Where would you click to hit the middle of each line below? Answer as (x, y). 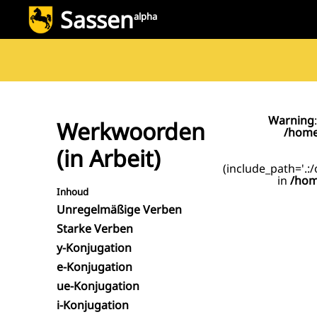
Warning (291, 120)
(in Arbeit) (109, 158)
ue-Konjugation (98, 286)
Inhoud (73, 192)
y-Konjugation (94, 248)
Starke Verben (95, 229)
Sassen (97, 19)
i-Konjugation (93, 305)
